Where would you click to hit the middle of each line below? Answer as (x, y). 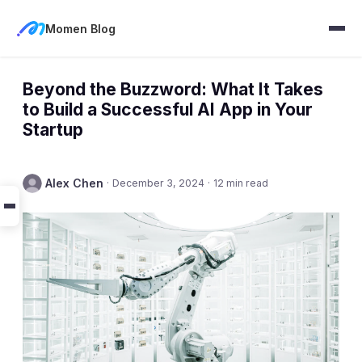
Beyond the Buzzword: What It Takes (173, 89)
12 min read (241, 183)
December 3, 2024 (158, 183)
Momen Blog (80, 28)
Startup (53, 130)
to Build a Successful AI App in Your (168, 109)
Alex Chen (74, 183)
